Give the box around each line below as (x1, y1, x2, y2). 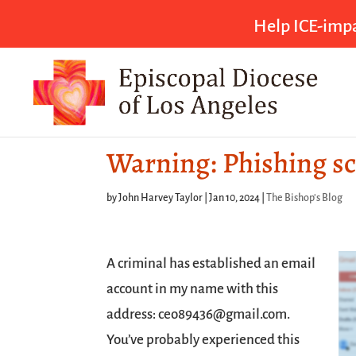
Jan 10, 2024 (209, 192, 261, 203)
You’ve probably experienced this (106, 332, 300, 347)
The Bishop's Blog (266, 192, 343, 203)
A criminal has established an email (106, 256, 316, 271)
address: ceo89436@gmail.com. (106, 307, 291, 322)
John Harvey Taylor (118, 192, 203, 203)
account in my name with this (106, 281, 279, 296)
